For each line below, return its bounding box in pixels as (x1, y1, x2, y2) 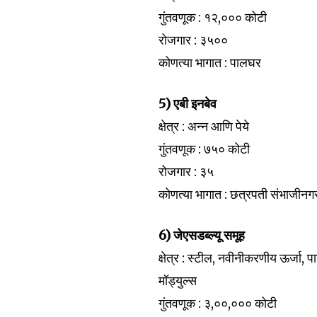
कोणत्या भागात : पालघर (158, 54, 262, 71)
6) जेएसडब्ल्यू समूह (158, 227, 246, 243)
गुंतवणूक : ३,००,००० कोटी (158, 295, 277, 311)
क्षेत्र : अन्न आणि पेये (158, 118, 250, 134)
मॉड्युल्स (158, 272, 197, 289)
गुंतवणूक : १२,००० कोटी (158, 9, 267, 25)
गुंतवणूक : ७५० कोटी (158, 141, 250, 157)
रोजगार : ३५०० (158, 32, 229, 48)
